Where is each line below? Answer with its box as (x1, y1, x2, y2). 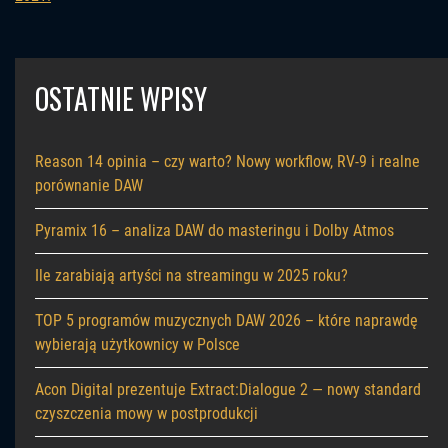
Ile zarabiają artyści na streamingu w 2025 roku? (35, 266, 348, 286)
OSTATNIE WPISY (35, 78, 207, 120)
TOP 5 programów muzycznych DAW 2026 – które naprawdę (35, 311, 418, 331)
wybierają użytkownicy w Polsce (35, 335, 240, 355)
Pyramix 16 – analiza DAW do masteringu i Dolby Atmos (35, 221, 394, 241)
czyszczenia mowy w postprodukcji (35, 404, 258, 424)
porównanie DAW (35, 176, 143, 196)
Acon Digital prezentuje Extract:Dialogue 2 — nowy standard (35, 380, 421, 400)
